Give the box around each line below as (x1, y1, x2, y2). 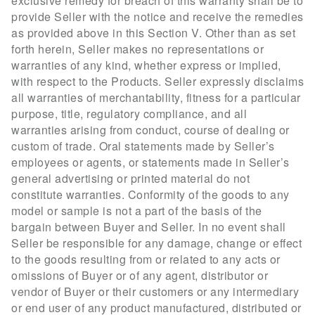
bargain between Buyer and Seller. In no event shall (11, 218, 286, 235)
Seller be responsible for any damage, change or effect (11, 234, 302, 251)
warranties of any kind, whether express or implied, (11, 56, 281, 73)
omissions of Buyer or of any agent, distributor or (11, 266, 268, 283)
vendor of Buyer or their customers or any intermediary (11, 283, 299, 300)
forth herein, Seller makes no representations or (11, 40, 264, 57)
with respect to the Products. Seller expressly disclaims (11, 72, 304, 89)
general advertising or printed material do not (11, 169, 250, 186)
